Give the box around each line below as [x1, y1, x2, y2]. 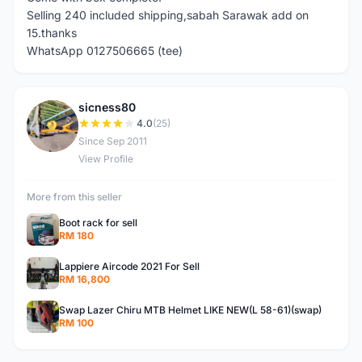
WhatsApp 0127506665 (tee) [27, 44, 183, 57]
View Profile [78, 153, 133, 165]
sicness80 [78, 100, 136, 114]
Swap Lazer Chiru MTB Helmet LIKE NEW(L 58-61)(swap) [59, 304, 322, 316]
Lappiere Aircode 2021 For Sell [59, 260, 200, 272]
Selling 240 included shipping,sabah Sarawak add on [27, 8, 309, 22]
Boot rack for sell [59, 217, 137, 229]
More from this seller [27, 191, 122, 203]
